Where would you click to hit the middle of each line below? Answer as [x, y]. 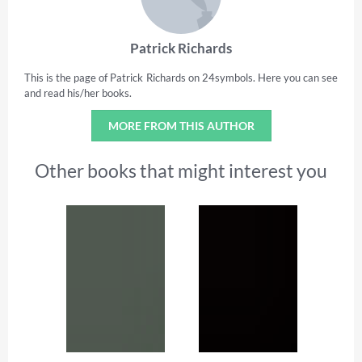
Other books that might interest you [181, 170]
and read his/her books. [78, 93]
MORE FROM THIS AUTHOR [181, 126]
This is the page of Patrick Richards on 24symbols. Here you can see [181, 78]
